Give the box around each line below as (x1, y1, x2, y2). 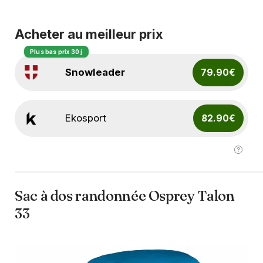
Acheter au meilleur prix (15, 26, 163, 42)
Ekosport (65, 112, 107, 124)
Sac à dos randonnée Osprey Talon (15, 187, 235, 204)
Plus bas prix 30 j (30, 48, 83, 55)
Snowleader (65, 66, 125, 78)
